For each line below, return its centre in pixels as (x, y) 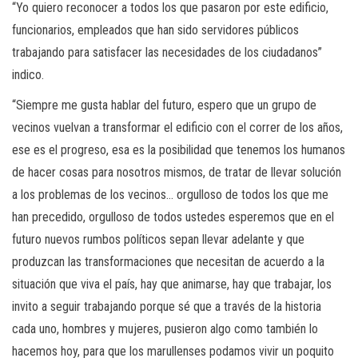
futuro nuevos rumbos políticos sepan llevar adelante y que (158, 239)
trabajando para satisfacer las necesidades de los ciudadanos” (167, 52)
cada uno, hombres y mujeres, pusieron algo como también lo (165, 328)
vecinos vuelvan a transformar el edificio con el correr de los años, (177, 127)
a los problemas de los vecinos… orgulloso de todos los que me (170, 194)
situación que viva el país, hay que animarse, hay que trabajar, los (172, 284)
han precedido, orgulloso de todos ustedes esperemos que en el (173, 217)
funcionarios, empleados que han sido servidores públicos (155, 30)
